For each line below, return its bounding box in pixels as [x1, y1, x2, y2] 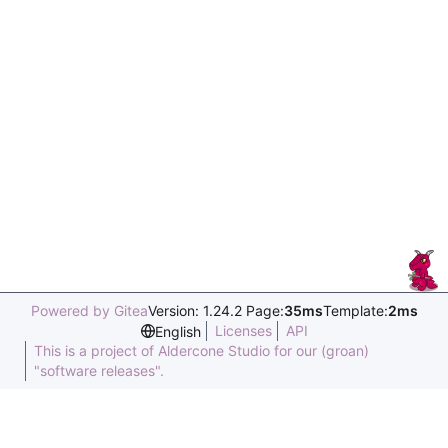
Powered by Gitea [30, 302, 148, 319]
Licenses [214, 322, 272, 339]
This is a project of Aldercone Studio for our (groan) [34, 342, 369, 359]
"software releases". [34, 362, 164, 379]
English [154, 322, 201, 340]
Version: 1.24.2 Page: [147, 302, 284, 319]
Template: [322, 302, 388, 319]
